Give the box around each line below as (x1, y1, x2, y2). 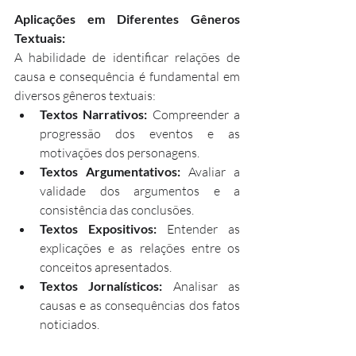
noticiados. (40, 315, 99, 332)
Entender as (157, 220, 240, 237)
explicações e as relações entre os (40, 239, 240, 256)
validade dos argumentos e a (40, 182, 240, 199)
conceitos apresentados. (40, 258, 172, 275)
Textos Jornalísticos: (40, 277, 163, 293)
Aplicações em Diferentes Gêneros (14, 10, 240, 26)
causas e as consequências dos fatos (40, 296, 240, 313)
